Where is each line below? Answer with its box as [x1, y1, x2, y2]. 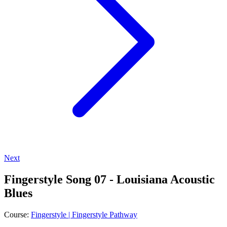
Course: [4, 210, 31, 219]
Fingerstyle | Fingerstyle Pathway [31, 210, 137, 219]
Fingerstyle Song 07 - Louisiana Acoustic [4, 172, 215, 186]
